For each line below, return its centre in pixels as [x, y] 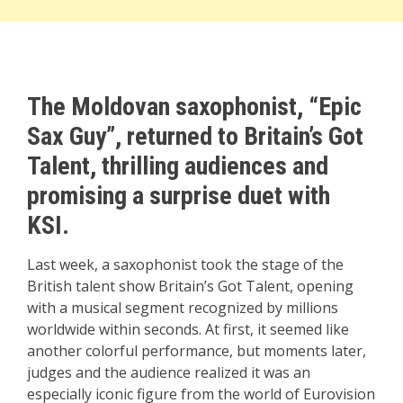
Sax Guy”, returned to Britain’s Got [195, 136]
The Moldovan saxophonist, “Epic [194, 107]
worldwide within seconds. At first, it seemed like [188, 329]
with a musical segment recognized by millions [183, 308]
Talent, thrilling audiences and [178, 166]
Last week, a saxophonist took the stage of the [185, 264]
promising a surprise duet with [179, 196]
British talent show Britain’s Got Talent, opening [190, 286]
